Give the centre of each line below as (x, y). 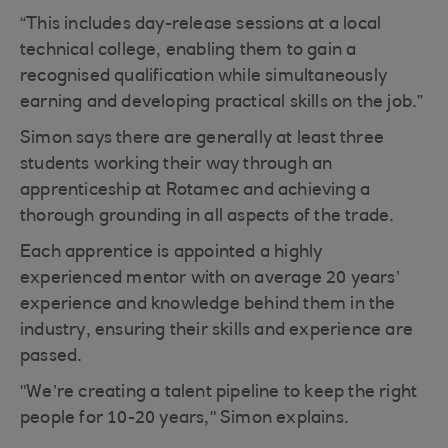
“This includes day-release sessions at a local (201, 25)
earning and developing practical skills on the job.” (222, 103)
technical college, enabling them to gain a (188, 51)
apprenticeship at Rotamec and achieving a (195, 191)
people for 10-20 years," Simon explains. (184, 419)
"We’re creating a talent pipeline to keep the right (219, 393)
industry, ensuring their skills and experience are (217, 331)
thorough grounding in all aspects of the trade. (207, 217)
